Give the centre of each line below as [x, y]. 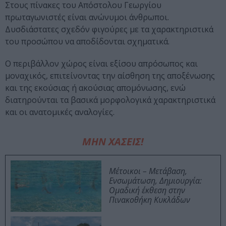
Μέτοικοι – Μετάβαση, [148, 171]
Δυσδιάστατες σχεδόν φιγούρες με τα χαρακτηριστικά [109, 30]
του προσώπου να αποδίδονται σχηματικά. [87, 42]
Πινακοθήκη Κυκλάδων [150, 200]
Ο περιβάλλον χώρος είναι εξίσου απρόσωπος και [101, 64]
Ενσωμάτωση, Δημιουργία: [155, 181]
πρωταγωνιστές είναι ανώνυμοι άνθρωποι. [87, 17]
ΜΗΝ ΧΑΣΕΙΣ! [113, 142]
